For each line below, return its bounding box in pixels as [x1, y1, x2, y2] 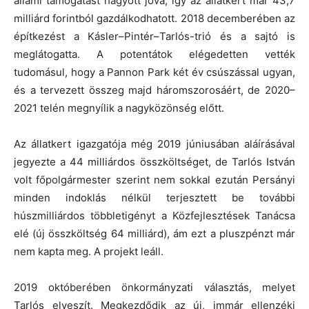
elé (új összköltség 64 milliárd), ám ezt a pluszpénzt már [14, 226, 295, 240]
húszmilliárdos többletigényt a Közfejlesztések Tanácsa [14, 208, 295, 222]
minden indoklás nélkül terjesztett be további [14, 190, 295, 204]
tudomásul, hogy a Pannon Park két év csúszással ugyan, [14, 65, 295, 79]
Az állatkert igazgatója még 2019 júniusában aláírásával [14, 137, 295, 150]
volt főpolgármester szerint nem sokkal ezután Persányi [14, 172, 295, 186]
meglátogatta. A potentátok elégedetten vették [14, 47, 295, 61]
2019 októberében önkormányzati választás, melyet [14, 280, 295, 294]
